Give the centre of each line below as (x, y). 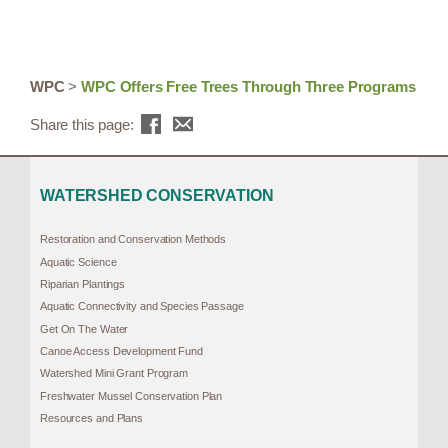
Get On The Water (84, 328)
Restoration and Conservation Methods (133, 239)
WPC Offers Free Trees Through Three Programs (248, 87)
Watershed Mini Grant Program (114, 373)
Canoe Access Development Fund (121, 350)
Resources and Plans (91, 417)
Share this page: (84, 124)
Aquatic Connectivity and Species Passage (142, 306)
